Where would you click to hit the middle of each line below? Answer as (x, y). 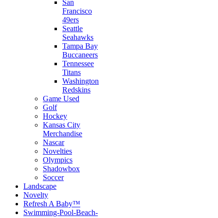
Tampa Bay (80, 46)
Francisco (77, 11)
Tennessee (78, 64)
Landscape (40, 186)
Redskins (76, 90)
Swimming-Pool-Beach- (61, 212)
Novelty (36, 195)
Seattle (73, 28)
